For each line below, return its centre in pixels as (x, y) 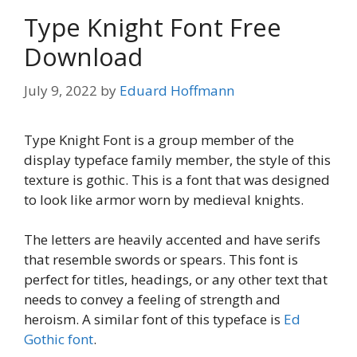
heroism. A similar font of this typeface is (154, 320)
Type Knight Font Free (153, 27)
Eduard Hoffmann (177, 90)
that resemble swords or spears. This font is (161, 260)
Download (83, 57)
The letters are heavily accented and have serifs (172, 240)
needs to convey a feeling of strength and (152, 300)
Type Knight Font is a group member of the (159, 139)
